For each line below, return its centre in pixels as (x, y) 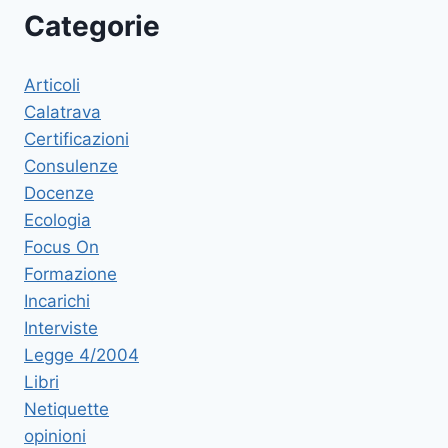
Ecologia (57, 220)
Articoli (52, 85)
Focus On (61, 247)
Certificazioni (76, 139)
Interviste (61, 328)
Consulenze (71, 166)
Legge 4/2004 (81, 355)
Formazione (70, 274)
